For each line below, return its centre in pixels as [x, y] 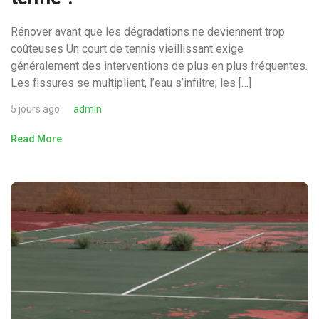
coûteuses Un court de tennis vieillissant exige [127, 49]
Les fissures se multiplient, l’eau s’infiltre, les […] [131, 83]
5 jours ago [35, 109]
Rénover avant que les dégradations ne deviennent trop [148, 32]
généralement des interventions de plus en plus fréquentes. [159, 66]
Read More [36, 139]
